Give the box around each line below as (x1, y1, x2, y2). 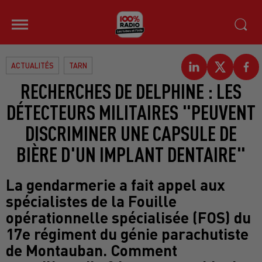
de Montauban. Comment (6, 240, 177, 259)
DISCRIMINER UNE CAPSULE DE (25, 120, 237, 145)
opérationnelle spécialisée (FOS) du (6, 208, 251, 226)
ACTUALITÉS (11, 61, 54, 70)
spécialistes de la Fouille (6, 191, 177, 210)
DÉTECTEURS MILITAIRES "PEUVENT (6, 99, 256, 124)
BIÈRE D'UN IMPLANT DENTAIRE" (16, 142, 246, 166)
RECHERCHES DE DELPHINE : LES (20, 78, 242, 103)
